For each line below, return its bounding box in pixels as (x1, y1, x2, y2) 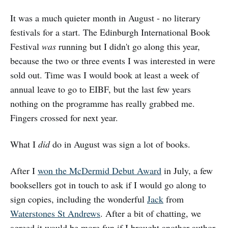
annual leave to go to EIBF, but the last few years (10, 82, 191, 95)
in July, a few (161, 164, 213, 177)
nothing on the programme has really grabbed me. (10, 97, 195, 109)
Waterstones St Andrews (10, 207, 100, 219)
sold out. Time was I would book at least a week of (10, 68, 199, 81)
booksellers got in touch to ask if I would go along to (10, 178, 206, 191)
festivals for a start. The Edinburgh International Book (10, 25, 210, 38)
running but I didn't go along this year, (56, 40, 200, 52)
